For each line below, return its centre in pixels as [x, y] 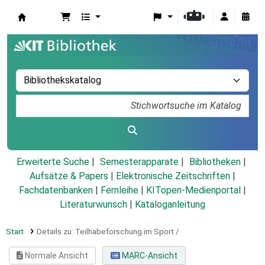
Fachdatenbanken [56, 190]
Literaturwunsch [93, 205]
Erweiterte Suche [53, 162]
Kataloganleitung [170, 205]
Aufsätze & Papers [69, 176]
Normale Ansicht [56, 256]
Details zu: [56, 232]
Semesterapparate [139, 162]
